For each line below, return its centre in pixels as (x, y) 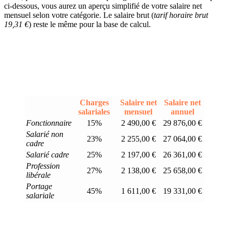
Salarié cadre (48, 155)
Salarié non (45, 134)
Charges (94, 103)
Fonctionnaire (49, 123)
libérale (38, 175)
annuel (182, 112)
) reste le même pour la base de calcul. (90, 25)
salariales (94, 112)
